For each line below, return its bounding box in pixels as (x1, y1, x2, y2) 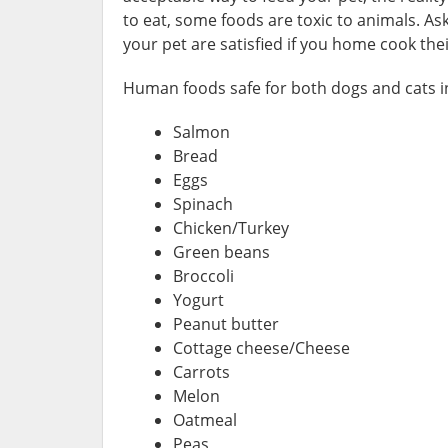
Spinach (173, 192, 233, 215)
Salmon (173, 120, 230, 143)
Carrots (173, 360, 230, 383)
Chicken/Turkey (173, 216, 289, 239)
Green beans (173, 240, 270, 263)
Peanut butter (173, 312, 279, 335)
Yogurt (173, 288, 224, 311)
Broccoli (173, 264, 234, 287)
